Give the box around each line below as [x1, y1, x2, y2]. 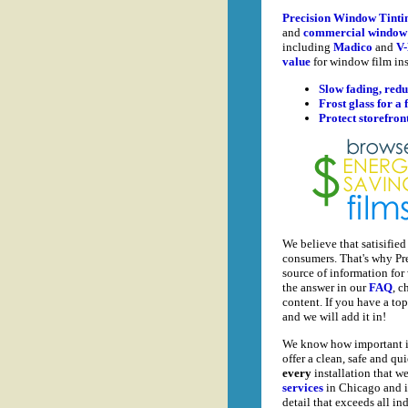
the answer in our [281, 280, 369, 295]
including [281, 40, 333, 55]
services [281, 380, 323, 394]
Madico [332, 40, 372, 55]
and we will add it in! [281, 310, 386, 324]
